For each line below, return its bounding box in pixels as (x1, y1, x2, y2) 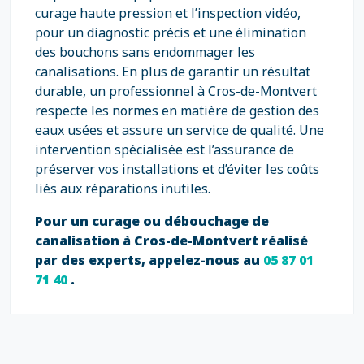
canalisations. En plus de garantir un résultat (35, 63, 310, 80)
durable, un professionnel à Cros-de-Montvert (35, 82, 317, 100)
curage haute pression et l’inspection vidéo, (35, 4, 301, 22)
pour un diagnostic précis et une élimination (35, 24, 306, 41)
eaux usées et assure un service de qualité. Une (35, 121, 324, 139)
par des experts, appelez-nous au (35, 251, 263, 269)
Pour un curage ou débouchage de (35, 212, 269, 230)
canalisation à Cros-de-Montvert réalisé (35, 232, 308, 249)
